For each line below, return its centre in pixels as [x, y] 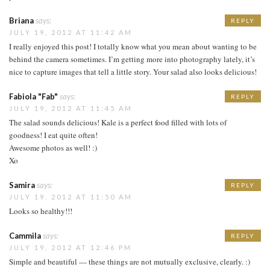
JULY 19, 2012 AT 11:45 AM [71, 108]
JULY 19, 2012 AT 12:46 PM [71, 247]
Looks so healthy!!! [41, 211]
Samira [22, 185]
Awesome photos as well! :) [53, 147]
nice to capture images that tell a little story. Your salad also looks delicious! [133, 71]
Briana [21, 20]
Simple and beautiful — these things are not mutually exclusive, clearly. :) [130, 261]
